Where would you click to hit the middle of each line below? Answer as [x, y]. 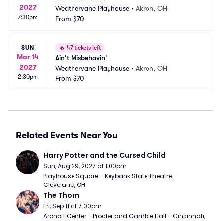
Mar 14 [28, 56]
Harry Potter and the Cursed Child [105, 155]
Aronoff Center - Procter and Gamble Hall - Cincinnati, [124, 216]
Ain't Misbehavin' [81, 58]
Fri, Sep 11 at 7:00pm [73, 206]
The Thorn [61, 195]
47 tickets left [83, 48]
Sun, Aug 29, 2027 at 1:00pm [85, 166]
